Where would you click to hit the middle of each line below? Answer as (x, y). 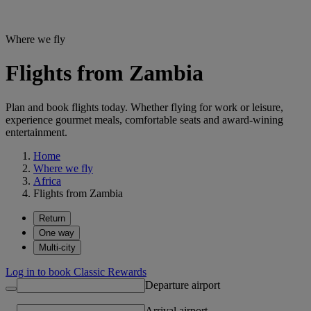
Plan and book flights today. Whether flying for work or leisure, (144, 107)
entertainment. (36, 132)
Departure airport (183, 285)
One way (57, 233)
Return (52, 218)
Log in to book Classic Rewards (76, 271)
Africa (47, 180)
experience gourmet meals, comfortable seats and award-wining (144, 119)
